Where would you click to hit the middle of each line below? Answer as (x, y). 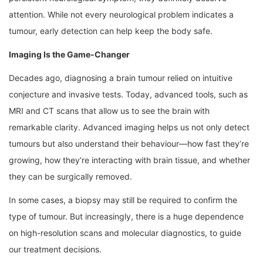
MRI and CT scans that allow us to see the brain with (109, 111)
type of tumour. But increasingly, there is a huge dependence (126, 217)
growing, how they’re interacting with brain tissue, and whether (129, 160)
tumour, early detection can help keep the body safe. (111, 31)
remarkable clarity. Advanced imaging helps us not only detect (129, 127)
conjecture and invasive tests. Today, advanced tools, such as (128, 95)
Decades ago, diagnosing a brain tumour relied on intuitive (121, 78)
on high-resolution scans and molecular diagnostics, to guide (125, 233)
